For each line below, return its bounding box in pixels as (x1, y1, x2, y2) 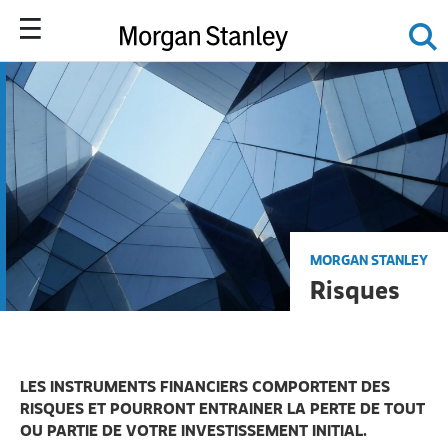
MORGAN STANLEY (310, 249, 428, 269)
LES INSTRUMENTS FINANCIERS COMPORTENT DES (20, 374, 390, 397)
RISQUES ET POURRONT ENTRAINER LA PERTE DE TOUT (20, 396, 425, 419)
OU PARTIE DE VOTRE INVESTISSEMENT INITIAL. (20, 418, 367, 441)
